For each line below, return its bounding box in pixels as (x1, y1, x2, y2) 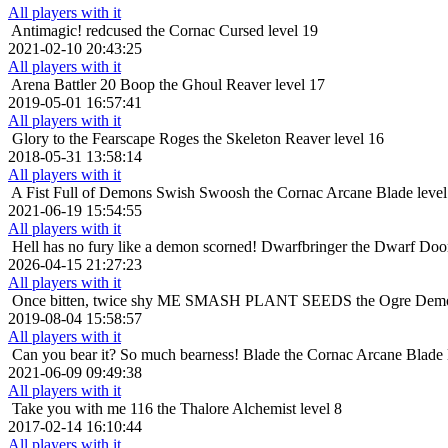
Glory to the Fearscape (12, 130, 155, 148)
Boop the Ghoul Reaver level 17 (120, 76, 325, 94)
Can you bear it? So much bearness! (12, 346, 239, 364)
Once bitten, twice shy (12, 292, 153, 310)
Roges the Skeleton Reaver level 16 (159, 130, 384, 148)
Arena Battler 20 (11, 76, 116, 94)
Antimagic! (11, 22, 82, 40)
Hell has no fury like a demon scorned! (12, 238, 257, 256)
